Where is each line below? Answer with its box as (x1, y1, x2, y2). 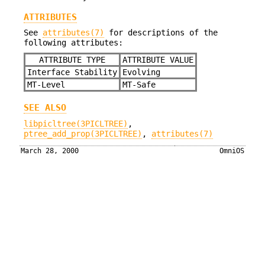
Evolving (122, 67, 160, 77)
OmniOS (219, 147, 244, 156)
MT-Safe (122, 79, 156, 89)
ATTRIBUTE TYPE (39, 54, 105, 64)
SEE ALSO (24, 102, 66, 114)
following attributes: (24, 38, 123, 48)
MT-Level (27, 79, 65, 89)
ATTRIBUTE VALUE (122, 54, 193, 64)
